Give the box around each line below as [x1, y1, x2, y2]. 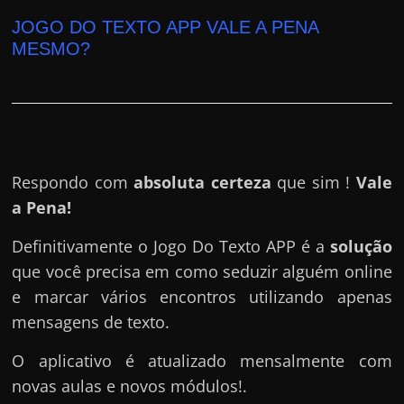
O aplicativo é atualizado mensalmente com [12, 349, 392, 372]
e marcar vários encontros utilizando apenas [12, 285, 392, 308]
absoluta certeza [133, 170, 271, 193]
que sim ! [271, 170, 356, 193]
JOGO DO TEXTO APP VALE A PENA [12, 16, 319, 37]
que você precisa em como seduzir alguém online [12, 260, 392, 282]
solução [329, 234, 392, 257]
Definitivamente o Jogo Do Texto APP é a [12, 234, 330, 257]
